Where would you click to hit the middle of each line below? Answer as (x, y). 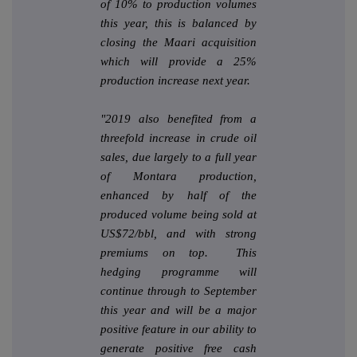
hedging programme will (178, 272)
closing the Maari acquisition (178, 43)
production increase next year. (175, 81)
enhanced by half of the (178, 196)
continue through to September (178, 291)
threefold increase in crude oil (178, 138)
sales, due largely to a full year (178, 157)
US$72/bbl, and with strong (178, 234)
